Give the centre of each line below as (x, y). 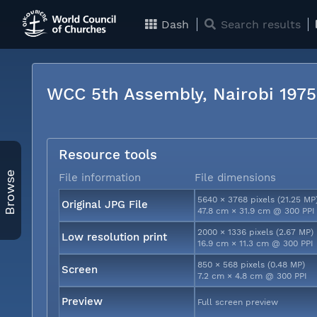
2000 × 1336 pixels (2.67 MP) (256, 232)
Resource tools (108, 155)
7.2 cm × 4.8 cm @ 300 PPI (253, 276)
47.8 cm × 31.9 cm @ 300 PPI (257, 211)
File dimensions (235, 177)
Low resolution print (115, 237)
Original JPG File (105, 204)
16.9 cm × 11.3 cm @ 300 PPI (256, 243)
